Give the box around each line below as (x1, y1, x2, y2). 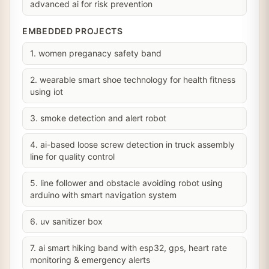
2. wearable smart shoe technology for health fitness (30, 74, 235, 85)
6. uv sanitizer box (30, 216, 103, 226)
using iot (30, 86, 63, 97)
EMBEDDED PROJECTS (22, 26, 123, 36)
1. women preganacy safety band (30, 48, 162, 58)
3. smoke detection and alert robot (30, 113, 166, 123)
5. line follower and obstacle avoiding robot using (30, 178, 223, 188)
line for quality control (30, 151, 115, 162)
